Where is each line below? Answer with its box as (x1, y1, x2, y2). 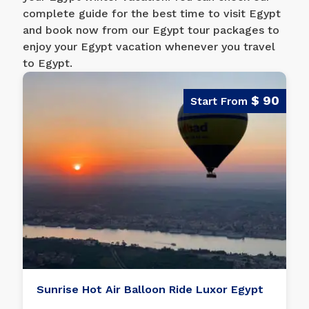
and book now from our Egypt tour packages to (23, 23, 280, 37)
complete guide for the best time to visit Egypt (23, 7, 281, 20)
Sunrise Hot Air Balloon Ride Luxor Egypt (37, 282, 264, 296)
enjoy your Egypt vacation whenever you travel (23, 40, 276, 53)
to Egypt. (23, 57, 73, 70)
